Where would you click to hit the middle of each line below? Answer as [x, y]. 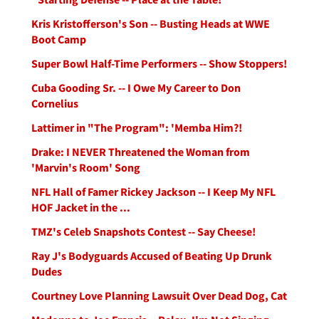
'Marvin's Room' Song [86, 167]
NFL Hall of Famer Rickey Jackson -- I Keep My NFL [153, 192]
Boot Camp [59, 39]
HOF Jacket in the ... [81, 207]
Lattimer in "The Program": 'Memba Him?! [137, 127]
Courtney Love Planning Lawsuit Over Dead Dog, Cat [159, 296]
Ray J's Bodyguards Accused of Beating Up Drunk [152, 256]
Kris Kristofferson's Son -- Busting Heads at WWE [151, 23]
